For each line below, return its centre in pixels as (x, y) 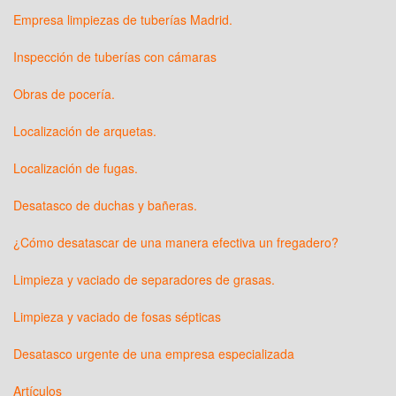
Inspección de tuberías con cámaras (115, 57)
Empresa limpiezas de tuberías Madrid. (123, 20)
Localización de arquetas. (85, 131)
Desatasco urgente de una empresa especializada (154, 354)
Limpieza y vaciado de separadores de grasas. (144, 280)
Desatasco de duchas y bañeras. (105, 206)
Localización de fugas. (76, 168)
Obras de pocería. (64, 94)
